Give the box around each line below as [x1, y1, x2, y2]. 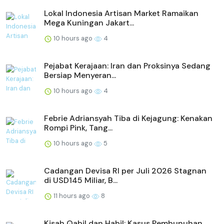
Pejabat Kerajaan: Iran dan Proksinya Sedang [44, 60, 210, 71]
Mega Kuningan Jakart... [44, 17, 134, 28]
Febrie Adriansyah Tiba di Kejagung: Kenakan [44, 113, 212, 124]
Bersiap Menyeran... [44, 70, 116, 81]
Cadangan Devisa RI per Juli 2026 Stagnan [44, 165, 206, 176]
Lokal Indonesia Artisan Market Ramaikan [44, 8, 198, 19]
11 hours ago [52, 191, 91, 200]
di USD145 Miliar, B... [44, 175, 117, 186]
